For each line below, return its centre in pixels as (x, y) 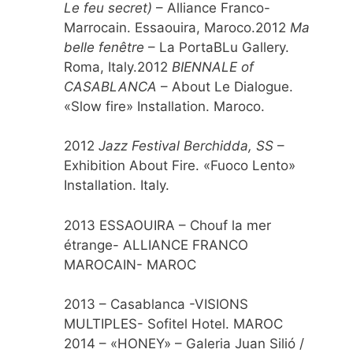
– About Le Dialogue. (227, 86)
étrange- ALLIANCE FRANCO (156, 245)
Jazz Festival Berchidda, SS (188, 146)
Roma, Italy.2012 (118, 67)
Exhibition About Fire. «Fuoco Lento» (180, 166)
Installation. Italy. (117, 186)
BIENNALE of (213, 67)
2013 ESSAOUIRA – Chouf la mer (167, 225)
